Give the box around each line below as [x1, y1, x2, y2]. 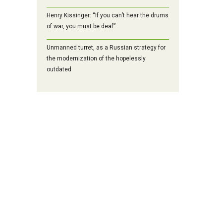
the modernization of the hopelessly [47, 55, 146, 62]
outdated [47, 66, 71, 73]
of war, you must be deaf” [47, 23, 115, 30]
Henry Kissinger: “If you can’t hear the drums [47, 12, 168, 19]
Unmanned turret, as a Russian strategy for [47, 44, 166, 52]
